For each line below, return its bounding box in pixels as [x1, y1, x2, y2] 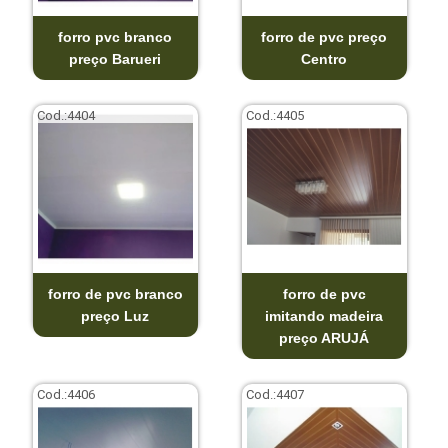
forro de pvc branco [47, 285, 183, 302]
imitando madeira [265, 307, 384, 324]
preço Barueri [69, 50, 162, 67]
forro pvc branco [58, 28, 173, 45]
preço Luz [81, 307, 150, 324]
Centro [301, 50, 348, 67]
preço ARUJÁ [279, 329, 370, 346]
